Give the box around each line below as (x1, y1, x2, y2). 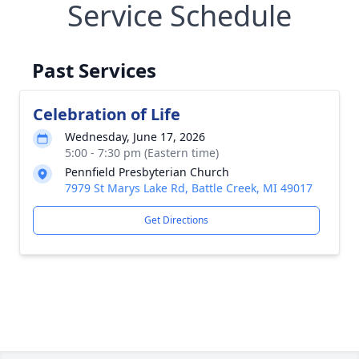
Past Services (32, 57, 156, 83)
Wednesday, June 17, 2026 (65, 129, 205, 144)
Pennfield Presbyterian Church (65, 164, 229, 179)
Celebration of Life (33, 103, 180, 125)
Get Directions (144, 213, 208, 227)
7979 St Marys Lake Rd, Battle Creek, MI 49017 (65, 180, 313, 196)
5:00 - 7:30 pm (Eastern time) (65, 145, 219, 160)
